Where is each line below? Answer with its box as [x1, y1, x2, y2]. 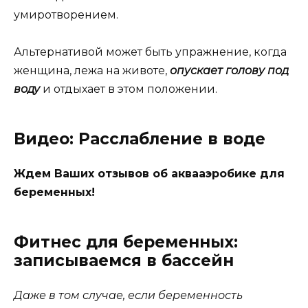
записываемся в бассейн [14, 250, 234, 270]
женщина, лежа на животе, [14, 63, 170, 77]
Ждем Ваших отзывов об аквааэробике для [14, 166, 285, 180]
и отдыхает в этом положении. [40, 82, 217, 96]
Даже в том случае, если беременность [14, 288, 243, 302]
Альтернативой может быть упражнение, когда [14, 45, 287, 58]
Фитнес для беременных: [14, 232, 238, 252]
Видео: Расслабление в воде [14, 129, 265, 148]
